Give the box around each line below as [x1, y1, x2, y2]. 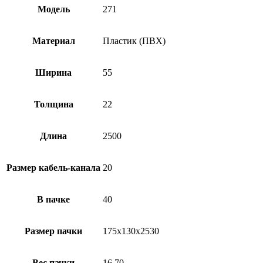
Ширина [35, 67, 72, 77]
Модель [37, 4, 70, 14]
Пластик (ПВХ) [103, 35, 166, 46]
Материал [32, 35, 75, 46]
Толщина [33, 99, 73, 109]
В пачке [37, 194, 70, 204]
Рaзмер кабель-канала [6, 162, 100, 173]
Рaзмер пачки [25, 225, 82, 236]
